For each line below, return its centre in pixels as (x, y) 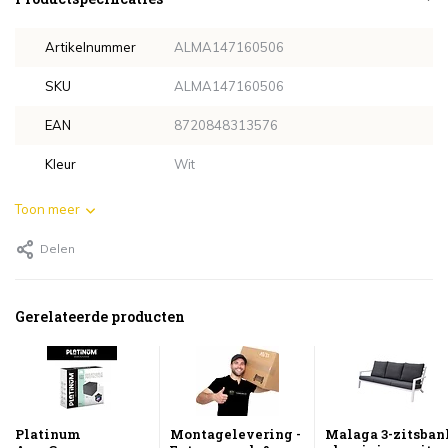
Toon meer (47, 209)
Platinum (48, 434)
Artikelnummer (90, 47)
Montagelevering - (235, 434)
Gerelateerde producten (100, 317)
